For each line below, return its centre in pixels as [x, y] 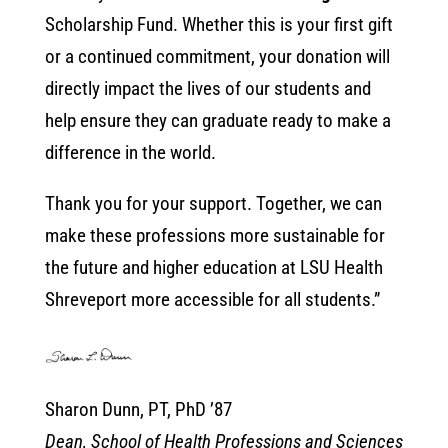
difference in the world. [130, 152]
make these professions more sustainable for [214, 235]
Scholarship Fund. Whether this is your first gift [218, 24]
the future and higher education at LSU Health [213, 267]
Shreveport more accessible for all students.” [212, 299]
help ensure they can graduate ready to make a [217, 120]
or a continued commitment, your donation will [217, 56]
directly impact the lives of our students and [207, 88]
